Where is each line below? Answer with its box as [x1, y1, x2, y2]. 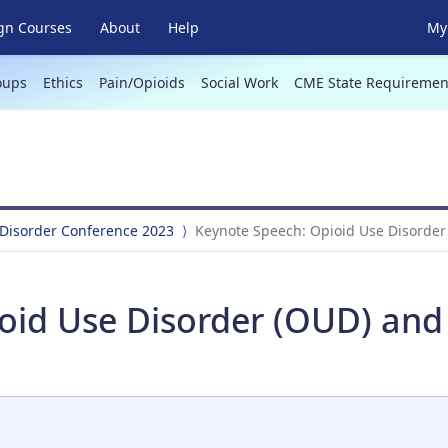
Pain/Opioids [98, 73, 185, 92]
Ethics [42, 73, 83, 92]
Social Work [200, 73, 278, 92]
